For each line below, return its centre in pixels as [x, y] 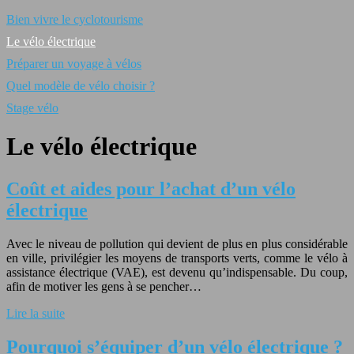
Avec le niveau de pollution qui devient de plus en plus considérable [177, 243]
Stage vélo [32, 108]
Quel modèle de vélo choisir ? [81, 86]
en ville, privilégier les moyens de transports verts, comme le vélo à [177, 258]
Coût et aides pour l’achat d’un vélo [151, 188]
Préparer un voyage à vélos [74, 64]
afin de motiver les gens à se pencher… [104, 286]
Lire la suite [36, 313]
